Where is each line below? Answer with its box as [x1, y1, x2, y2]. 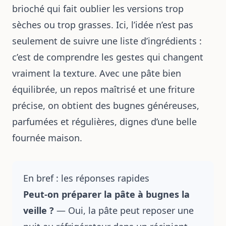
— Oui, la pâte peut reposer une [54, 204, 194, 216]
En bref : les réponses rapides [23, 172, 149, 184]
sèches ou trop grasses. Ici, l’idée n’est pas [12, 19, 193, 31]
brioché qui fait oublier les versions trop [12, 3, 184, 15]
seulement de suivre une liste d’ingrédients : [12, 35, 202, 47]
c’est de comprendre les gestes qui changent [12, 51, 203, 63]
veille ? [23, 204, 54, 216]
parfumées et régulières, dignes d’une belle [12, 116, 197, 128]
